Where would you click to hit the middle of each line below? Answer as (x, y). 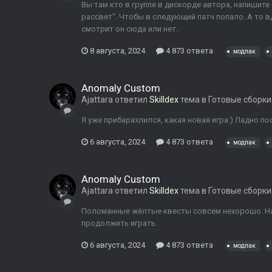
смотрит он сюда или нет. (130, 29)
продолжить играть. (119, 223)
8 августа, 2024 (117, 50)
